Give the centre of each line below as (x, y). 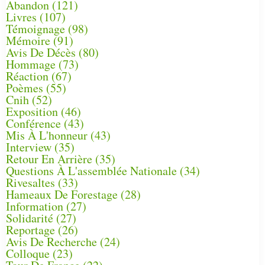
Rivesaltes (30, 182)
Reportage (30, 230)
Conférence (33, 123)
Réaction (27, 76)
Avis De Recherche (51, 241)
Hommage (31, 64)
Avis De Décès (41, 52)
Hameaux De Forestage (62, 194)
